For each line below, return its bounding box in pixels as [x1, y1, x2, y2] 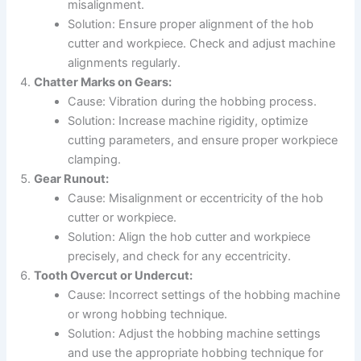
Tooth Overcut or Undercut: [34, 268, 193, 284]
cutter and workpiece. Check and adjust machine [68, 36, 336, 52]
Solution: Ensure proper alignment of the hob [68, 17, 314, 32]
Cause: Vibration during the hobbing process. [68, 94, 317, 110]
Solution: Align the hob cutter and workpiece [68, 230, 311, 245]
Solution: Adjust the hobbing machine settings [68, 326, 322, 342]
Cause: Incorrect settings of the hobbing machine [68, 288, 341, 303]
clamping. [68, 152, 122, 168]
